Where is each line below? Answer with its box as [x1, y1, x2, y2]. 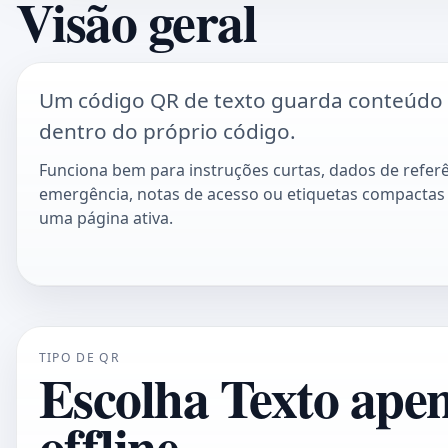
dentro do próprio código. [38, 116, 296, 145]
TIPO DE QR [38, 349, 120, 367]
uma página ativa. [38, 207, 173, 230]
